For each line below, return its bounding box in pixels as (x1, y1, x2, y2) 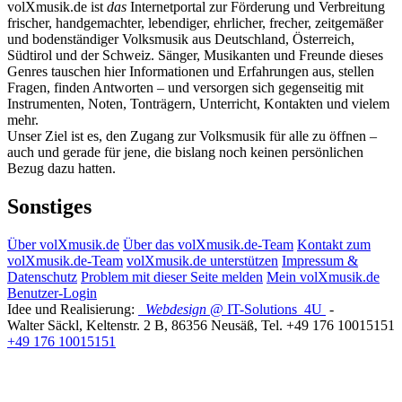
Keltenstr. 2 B (86, 317, 164, 333)
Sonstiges (7, 194, 92, 218)
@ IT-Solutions (206, 301, 301, 317)
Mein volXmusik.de (267, 268, 380, 284)
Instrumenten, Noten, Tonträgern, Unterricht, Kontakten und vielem (7, 96, 389, 112)
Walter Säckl (7, 317, 79, 333)
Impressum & (282, 252, 358, 268)
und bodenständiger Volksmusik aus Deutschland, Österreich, (7, 31, 354, 48)
